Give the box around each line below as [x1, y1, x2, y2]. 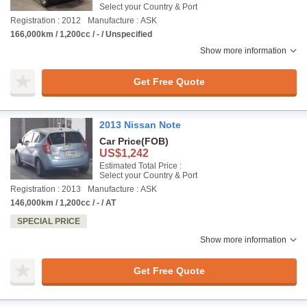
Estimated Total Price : [99, 161, 182, 171]
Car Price [99, 136, 141, 147]
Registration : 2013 [10, 184, 81, 194]
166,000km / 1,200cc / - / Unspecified [10, 29, 152, 39]
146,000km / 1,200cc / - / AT [10, 198, 116, 208]
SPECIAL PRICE [17, 217, 80, 226]
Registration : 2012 [10, 16, 81, 25]
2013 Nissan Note [99, 119, 181, 130]
